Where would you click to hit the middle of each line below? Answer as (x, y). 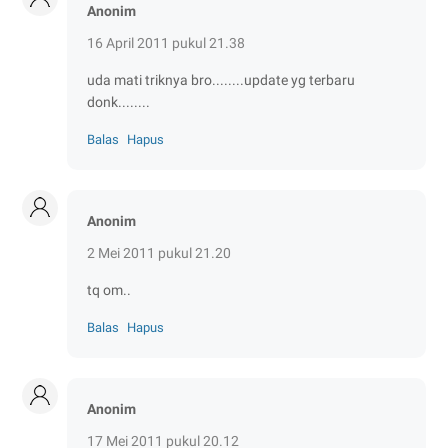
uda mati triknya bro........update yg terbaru (221, 79)
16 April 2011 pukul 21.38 (166, 42)
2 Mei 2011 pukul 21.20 (159, 252)
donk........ (118, 101)
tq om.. (109, 289)
